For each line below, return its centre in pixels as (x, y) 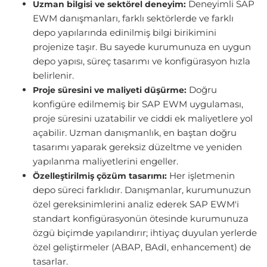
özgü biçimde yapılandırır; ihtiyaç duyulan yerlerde (145, 233)
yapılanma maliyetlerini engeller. (105, 162)
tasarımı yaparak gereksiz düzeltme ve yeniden (137, 147)
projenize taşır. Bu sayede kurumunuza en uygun (142, 47)
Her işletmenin (201, 176)
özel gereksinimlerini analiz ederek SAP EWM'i (136, 204)
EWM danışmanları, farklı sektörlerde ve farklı (133, 18)
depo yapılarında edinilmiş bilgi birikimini (125, 33)
